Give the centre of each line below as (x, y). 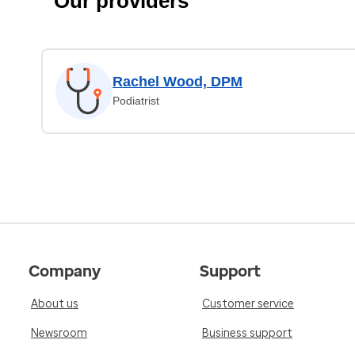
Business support (247, 333)
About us (55, 304)
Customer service (248, 304)
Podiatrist (136, 101)
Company (65, 271)
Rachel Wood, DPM (177, 82)
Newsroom (59, 333)
